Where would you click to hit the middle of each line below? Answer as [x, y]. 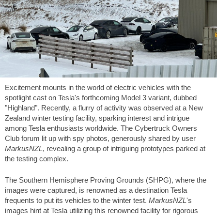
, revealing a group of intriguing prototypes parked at [124, 148]
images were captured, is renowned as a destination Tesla [96, 190]
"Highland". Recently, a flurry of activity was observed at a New [104, 108]
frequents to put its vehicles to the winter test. [77, 200]
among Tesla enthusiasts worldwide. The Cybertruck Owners [101, 128]
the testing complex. [37, 159]
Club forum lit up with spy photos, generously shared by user [100, 138]
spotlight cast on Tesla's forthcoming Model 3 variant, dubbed [101, 98]
